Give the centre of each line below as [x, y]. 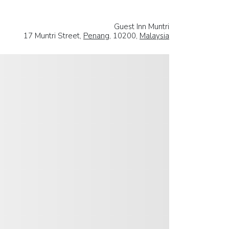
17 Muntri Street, [53, 36]
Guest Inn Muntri [142, 26]
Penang [96, 36]
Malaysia [154, 36]
